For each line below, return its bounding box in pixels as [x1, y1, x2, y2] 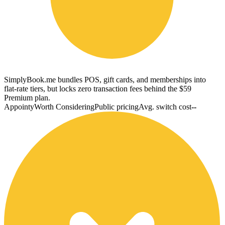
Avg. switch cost [139, 102, 191, 111]
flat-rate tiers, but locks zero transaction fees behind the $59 [4, 84, 191, 93]
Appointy [4, 102, 34, 111]
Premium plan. [4, 93, 50, 102]
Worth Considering [34, 102, 94, 111]
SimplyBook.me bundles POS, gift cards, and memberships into [4, 75, 206, 84]
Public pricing [94, 102, 139, 111]
